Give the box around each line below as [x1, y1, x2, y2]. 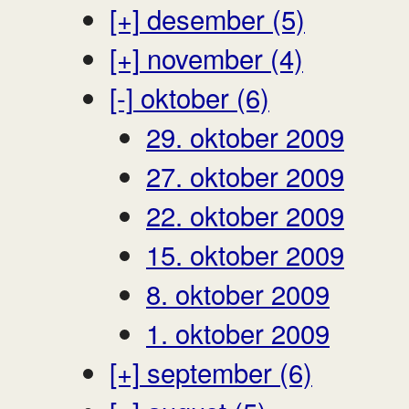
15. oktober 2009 [146, 234, 344, 273]
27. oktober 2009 [146, 155, 344, 194]
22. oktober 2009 [146, 194, 344, 234]
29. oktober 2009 [146, 116, 344, 155]
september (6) [140, 351, 312, 391]
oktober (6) [133, 77, 269, 116]
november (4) [140, 37, 303, 77]
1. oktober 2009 [146, 312, 330, 351]
